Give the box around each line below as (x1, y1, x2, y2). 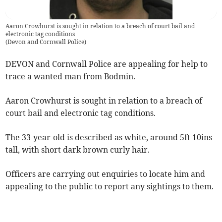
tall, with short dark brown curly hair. (5, 145, 150, 155)
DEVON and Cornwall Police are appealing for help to (5, 59, 208, 69)
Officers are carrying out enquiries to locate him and (5, 169, 206, 179)
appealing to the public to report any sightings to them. (5, 181, 214, 192)
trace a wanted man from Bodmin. (5, 71, 136, 82)
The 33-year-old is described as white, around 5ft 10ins (5, 132, 213, 143)
